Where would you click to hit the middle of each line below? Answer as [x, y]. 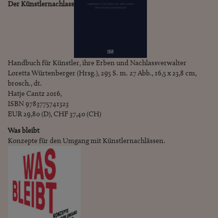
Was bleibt [24, 131]
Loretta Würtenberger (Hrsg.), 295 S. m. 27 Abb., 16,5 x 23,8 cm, [102, 73]
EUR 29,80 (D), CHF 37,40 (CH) [54, 114]
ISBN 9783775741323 [38, 104]
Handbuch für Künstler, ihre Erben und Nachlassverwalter [97, 63]
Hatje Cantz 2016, [35, 94]
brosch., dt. [25, 83]
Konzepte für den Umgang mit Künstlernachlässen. [87, 141]
